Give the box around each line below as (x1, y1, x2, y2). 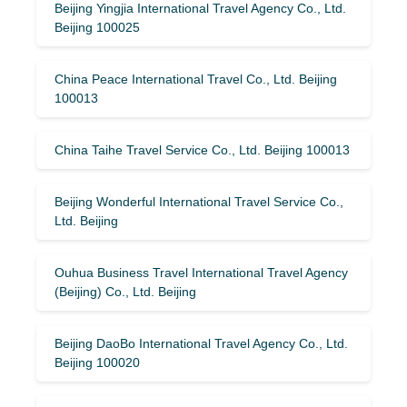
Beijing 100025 (55, 19, 140, 35)
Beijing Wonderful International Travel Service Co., (55, 194, 343, 209)
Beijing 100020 (55, 354, 140, 370)
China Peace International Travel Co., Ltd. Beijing (55, 71, 337, 86)
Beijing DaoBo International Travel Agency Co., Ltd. (55, 335, 348, 351)
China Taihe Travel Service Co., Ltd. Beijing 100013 (55, 142, 350, 157)
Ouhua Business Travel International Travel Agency (55, 264, 348, 280)
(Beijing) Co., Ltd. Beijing (55, 283, 196, 299)
